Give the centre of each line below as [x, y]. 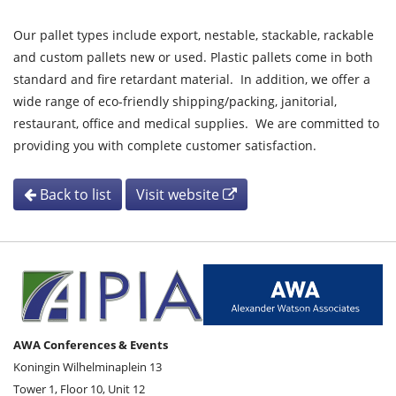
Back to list [74, 194]
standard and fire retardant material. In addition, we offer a [192, 79]
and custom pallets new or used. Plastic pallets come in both [193, 57]
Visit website [179, 194]
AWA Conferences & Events [91, 344]
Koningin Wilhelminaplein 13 [88, 366]
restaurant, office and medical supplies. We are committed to [196, 123]
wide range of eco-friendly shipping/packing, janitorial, [175, 101]
